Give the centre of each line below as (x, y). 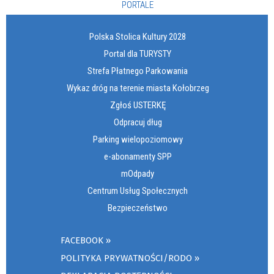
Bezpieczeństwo (138, 208)
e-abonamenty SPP (138, 156)
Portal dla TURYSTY (138, 54)
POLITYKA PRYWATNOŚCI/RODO (126, 258)
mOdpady (138, 173)
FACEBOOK (82, 240)
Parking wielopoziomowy (138, 139)
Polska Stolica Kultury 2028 (138, 36)
